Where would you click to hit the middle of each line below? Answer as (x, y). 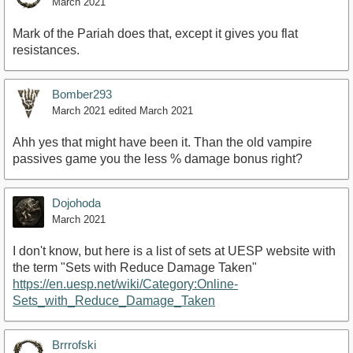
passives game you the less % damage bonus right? (158, 159)
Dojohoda (76, 203)
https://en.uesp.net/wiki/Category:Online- (125, 284)
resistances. (46, 50)
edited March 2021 (151, 111)
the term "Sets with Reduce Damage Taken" (135, 268)
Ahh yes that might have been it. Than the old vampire (162, 143)
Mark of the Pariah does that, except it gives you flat (155, 34)
